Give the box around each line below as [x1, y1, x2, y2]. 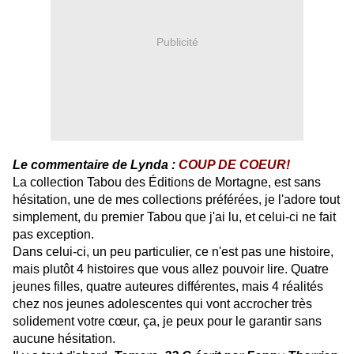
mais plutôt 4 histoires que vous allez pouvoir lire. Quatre [13, 262, 329, 277]
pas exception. [13, 228, 94, 242]
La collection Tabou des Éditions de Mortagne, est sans [13, 175, 321, 190]
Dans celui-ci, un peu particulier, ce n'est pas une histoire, [13, 245, 333, 259]
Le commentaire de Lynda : [13, 158, 179, 172]
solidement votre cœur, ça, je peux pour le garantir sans [13, 314, 322, 329]
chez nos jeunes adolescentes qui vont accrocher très [13, 297, 312, 311]
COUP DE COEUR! [179, 158, 290, 172]
